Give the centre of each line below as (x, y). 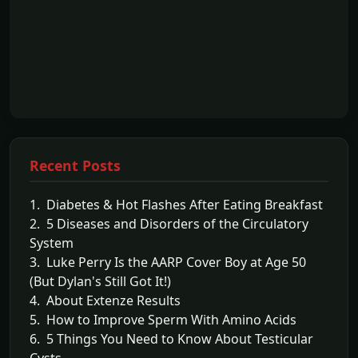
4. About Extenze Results (105, 300)
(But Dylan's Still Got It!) (100, 281)
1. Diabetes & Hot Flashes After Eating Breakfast (176, 204)
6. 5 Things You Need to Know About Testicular (171, 338)
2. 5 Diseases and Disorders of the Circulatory (169, 223)
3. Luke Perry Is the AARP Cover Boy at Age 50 (168, 262)
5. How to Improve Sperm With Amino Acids (163, 319)
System (52, 243)
